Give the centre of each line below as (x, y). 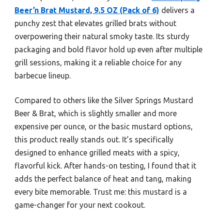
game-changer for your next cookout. (80, 205)
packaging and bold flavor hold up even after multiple (108, 49)
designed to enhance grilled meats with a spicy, (97, 152)
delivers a (177, 10)
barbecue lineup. (43, 75)
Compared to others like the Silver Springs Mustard (104, 100)
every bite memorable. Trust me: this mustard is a (101, 192)
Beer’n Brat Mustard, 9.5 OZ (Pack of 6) (87, 10)
